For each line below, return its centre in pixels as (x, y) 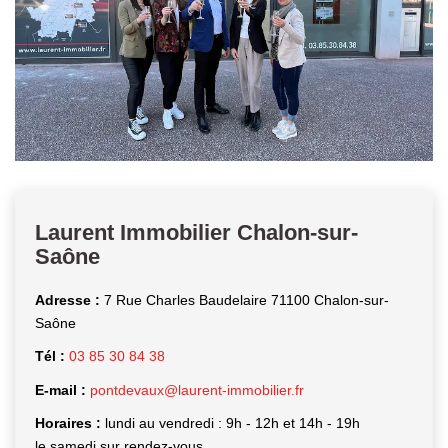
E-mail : (62, 389)
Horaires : (70, 423)
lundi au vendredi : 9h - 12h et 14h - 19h (232, 423)
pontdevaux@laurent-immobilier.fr (197, 389)
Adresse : (69, 299)
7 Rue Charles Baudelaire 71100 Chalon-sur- (246, 299)
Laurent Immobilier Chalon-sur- (196, 232)
